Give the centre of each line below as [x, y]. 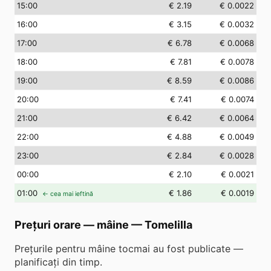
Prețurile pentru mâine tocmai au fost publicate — [129, 249]
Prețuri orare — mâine [72, 225]
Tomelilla [168, 225]
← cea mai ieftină [68, 194]
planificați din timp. [58, 262]
